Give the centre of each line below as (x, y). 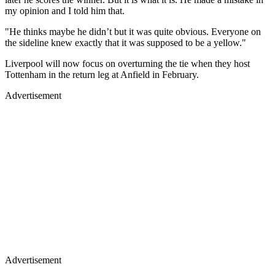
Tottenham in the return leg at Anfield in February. (102, 74)
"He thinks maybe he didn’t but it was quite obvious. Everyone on (133, 31)
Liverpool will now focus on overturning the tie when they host (127, 63)
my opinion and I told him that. (65, 10)
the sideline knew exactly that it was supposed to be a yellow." (126, 42)
